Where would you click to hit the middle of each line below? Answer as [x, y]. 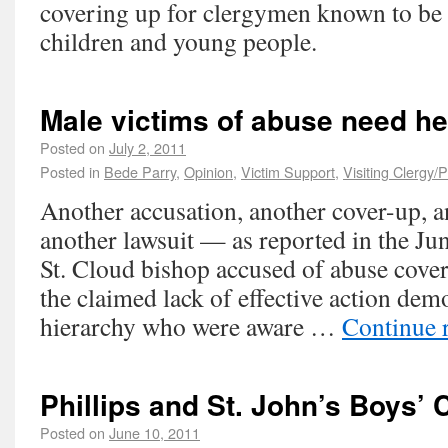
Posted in [70, 171]
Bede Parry [140, 171]
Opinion [208, 171]
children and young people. [178, 41]
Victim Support [288, 171]
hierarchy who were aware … [191, 326]
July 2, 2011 [147, 147]
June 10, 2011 [154, 432]
